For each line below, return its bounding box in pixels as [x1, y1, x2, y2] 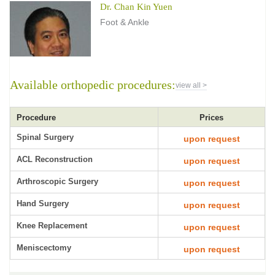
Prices [199, 113, 223, 122]
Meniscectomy [17, 243, 71, 252]
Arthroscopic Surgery [17, 177, 98, 186]
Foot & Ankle [100, 17, 149, 27]
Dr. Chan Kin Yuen [100, 2, 172, 12]
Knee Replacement [17, 221, 87, 230]
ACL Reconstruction [17, 155, 93, 164]
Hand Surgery [17, 199, 69, 208]
